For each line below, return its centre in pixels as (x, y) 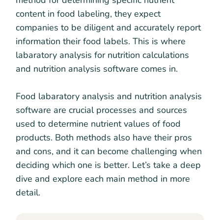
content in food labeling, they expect (88, 14)
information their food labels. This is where (101, 41)
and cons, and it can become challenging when (109, 151)
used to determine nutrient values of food (98, 124)
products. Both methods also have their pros (104, 137)
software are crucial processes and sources (101, 110)
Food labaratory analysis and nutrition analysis (109, 96)
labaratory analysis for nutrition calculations (102, 55)
